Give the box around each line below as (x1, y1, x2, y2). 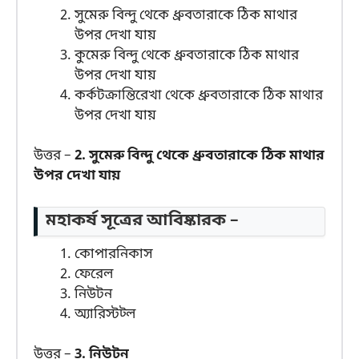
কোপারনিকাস (75, 244, 153, 264)
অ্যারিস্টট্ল (75, 305, 135, 324)
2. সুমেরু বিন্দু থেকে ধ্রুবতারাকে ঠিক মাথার (75, 147, 325, 166)
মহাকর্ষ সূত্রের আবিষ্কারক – (46, 209, 239, 232)
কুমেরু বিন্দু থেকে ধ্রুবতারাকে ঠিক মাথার (75, 46, 299, 65)
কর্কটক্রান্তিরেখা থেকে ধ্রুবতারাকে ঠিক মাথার (75, 86, 323, 105)
